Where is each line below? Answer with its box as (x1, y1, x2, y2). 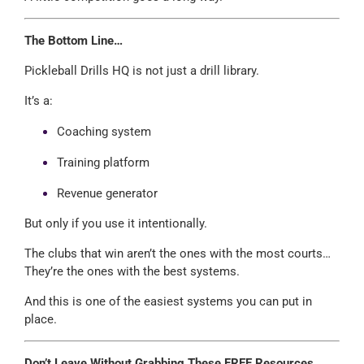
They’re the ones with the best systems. (24, 263, 240, 279)
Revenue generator (56, 185, 158, 201)
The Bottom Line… (24, 32, 123, 48)
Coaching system (56, 123, 151, 139)
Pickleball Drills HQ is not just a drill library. (24, 63, 259, 78)
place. (24, 311, 57, 327)
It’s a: (24, 93, 53, 108)
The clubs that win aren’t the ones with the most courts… (24, 245, 331, 261)
